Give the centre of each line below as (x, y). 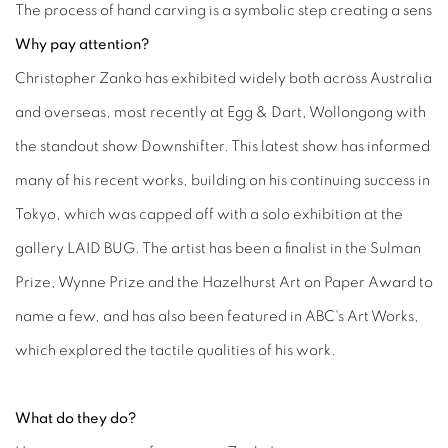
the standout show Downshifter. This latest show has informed (222, 146)
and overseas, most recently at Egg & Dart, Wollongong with (220, 112)
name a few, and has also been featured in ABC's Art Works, (217, 316)
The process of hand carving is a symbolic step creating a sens (223, 10)
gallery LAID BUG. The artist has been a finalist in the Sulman (218, 248)
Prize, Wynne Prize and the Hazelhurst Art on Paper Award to (224, 282)
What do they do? (75, 418)
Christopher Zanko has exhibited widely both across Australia (223, 78)
